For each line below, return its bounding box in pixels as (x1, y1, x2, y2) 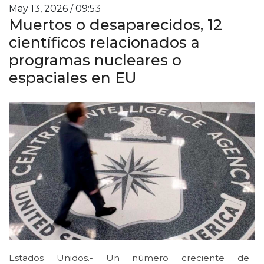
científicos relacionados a (9, 33, 200, 51)
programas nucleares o (9, 51, 181, 69)
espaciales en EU (9, 68, 137, 87)
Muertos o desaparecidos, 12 (9, 15, 222, 34)
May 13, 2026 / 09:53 (9, 2, 101, 14)
